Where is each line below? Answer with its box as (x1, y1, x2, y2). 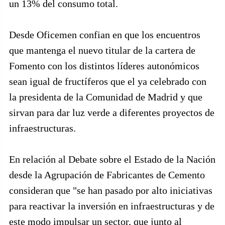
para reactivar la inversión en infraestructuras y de (9, 200, 214, 211)
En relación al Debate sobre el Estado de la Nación (9, 154, 215, 165)
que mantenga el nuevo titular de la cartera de (9, 45, 195, 56)
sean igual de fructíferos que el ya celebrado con (9, 76, 206, 87)
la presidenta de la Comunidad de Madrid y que (9, 91, 202, 102)
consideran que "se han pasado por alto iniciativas (9, 185, 212, 196)
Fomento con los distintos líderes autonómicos (9, 60, 199, 71)
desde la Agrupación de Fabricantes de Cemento (9, 169, 205, 180)
